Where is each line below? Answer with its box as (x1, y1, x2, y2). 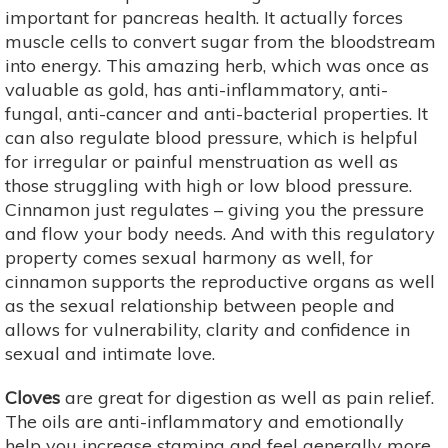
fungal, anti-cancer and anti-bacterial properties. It (5, 101, 428, 125)
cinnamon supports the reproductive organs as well (5, 269, 435, 293)
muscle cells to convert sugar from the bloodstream (5, 29, 436, 53)
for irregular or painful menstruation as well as (5, 149, 398, 173)
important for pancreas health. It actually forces (5, 5, 403, 29)
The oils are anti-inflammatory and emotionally (5, 409, 404, 433)
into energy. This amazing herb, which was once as (5, 53, 429, 77)
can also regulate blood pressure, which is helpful (5, 125, 418, 149)
